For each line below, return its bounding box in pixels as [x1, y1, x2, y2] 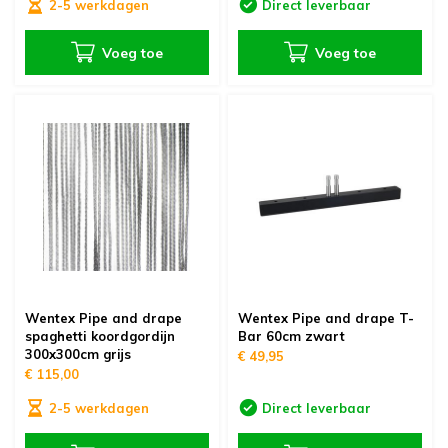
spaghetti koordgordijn [24, 328, 175, 344]
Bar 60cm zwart [238, 328, 345, 344]
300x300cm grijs [24, 346, 131, 362]
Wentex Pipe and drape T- [238, 310, 414, 326]
